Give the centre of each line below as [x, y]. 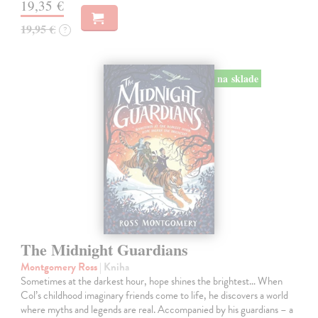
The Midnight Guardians [105, 250]
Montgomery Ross [60, 267]
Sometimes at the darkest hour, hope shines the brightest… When [152, 281]
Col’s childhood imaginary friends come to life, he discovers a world [155, 296]
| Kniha [115, 267]
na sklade [237, 78]
